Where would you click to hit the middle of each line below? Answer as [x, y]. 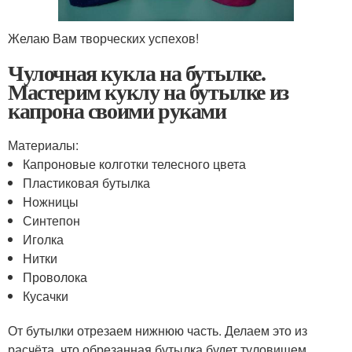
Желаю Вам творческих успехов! [103, 38]
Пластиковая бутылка [87, 182]
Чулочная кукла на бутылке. [137, 72]
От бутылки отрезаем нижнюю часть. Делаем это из [158, 330]
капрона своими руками [117, 110]
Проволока [55, 277]
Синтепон [52, 220]
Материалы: [43, 145]
